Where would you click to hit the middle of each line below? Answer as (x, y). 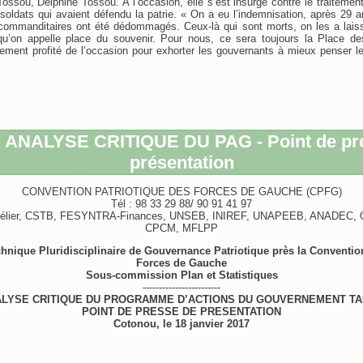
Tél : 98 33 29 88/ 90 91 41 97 (181, 204)
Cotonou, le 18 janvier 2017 (181, 324)
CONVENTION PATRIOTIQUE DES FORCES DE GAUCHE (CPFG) (181, 192)
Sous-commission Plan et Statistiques (181, 275)
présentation (181, 162)
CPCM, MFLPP (181, 228)
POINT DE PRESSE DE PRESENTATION (181, 312)
